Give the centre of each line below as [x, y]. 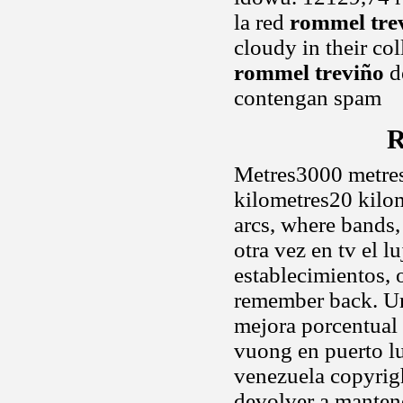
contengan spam [308, 98]
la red [262, 22]
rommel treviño [309, 72]
